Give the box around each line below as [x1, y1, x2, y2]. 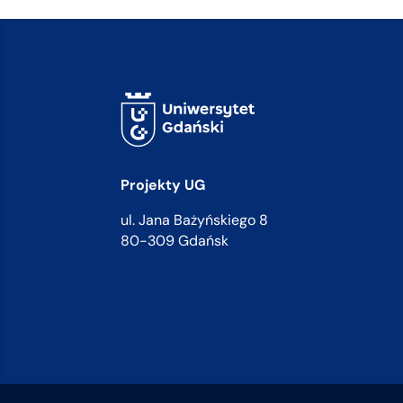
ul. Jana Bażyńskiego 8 [121, 210, 269, 229]
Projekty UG [121, 175, 206, 194]
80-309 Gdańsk [121, 230, 229, 250]
